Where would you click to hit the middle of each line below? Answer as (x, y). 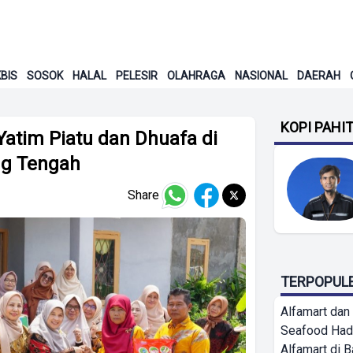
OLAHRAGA (196, 76)
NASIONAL (261, 76)
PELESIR (136, 76)
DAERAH (318, 76)
